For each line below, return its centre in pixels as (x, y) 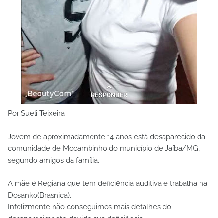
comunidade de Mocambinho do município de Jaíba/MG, (104, 148)
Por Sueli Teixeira (36, 113)
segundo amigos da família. (54, 160)
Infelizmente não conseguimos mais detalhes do (90, 207)
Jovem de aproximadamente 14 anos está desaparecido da (107, 136)
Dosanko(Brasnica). (39, 195)
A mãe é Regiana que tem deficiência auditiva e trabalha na (108, 183)
